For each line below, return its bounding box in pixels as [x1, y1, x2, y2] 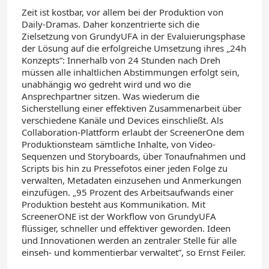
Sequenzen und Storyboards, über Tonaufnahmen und [22, 150, 246, 162]
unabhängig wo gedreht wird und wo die [22, 78, 191, 90]
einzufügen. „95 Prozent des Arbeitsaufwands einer [22, 186, 234, 198]
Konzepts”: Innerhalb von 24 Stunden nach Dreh [22, 54, 220, 66]
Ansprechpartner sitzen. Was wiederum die [22, 90, 199, 102]
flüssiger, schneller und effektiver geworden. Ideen [22, 222, 231, 234]
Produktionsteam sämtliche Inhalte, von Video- [22, 138, 216, 150]
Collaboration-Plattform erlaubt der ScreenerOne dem [22, 126, 244, 138]
